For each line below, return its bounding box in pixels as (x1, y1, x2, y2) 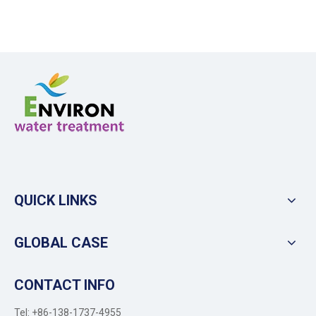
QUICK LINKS (14, 191, 97, 209)
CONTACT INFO (14, 276, 115, 293)
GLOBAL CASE (14, 233, 108, 251)
